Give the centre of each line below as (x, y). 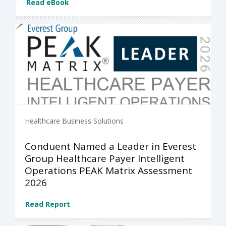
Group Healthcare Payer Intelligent (105, 159)
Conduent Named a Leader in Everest (110, 147)
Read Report (48, 204)
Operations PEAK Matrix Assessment (108, 171)
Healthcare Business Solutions (74, 121)
